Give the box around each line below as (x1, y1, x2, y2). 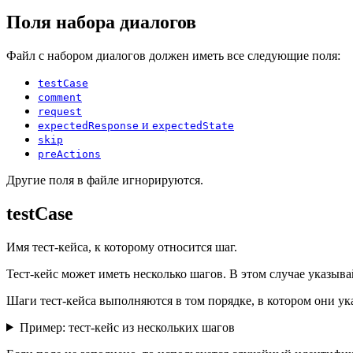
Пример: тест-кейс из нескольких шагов (19, 320, 235, 334)
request (38, 105, 82, 117)
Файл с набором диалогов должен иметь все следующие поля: (6, 48, 340, 62)
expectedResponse (38, 119, 139, 132)
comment (38, 91, 82, 103)
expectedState (152, 119, 234, 132)
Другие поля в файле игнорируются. (6, 173, 203, 187)
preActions (38, 147, 101, 160)
